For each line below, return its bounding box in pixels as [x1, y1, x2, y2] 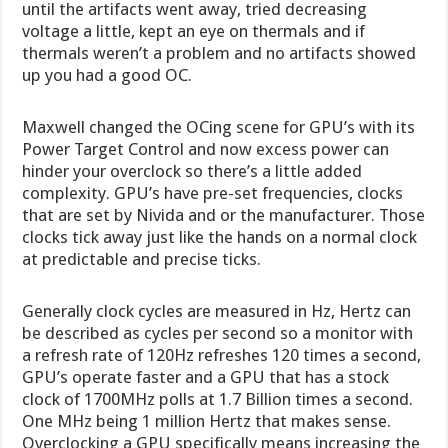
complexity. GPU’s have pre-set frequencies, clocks [22, 182, 404, 203]
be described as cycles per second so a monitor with [22, 322, 414, 343]
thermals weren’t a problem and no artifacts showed [22, 42, 417, 63]
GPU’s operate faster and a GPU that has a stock [22, 366, 390, 387]
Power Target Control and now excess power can [22, 138, 390, 159]
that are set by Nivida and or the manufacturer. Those [22, 204, 426, 225]
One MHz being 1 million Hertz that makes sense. [22, 410, 392, 431]
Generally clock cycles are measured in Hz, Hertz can [22, 300, 412, 321]
